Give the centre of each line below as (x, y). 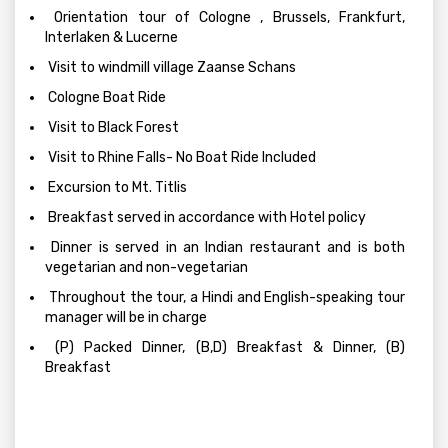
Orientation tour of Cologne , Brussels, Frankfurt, (225, 17)
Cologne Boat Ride (105, 97)
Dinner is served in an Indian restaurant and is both (225, 247)
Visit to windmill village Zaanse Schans (170, 67)
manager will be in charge (126, 317)
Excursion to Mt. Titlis (116, 187)
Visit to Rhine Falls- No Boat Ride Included (180, 157)
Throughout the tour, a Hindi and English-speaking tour (225, 297)
